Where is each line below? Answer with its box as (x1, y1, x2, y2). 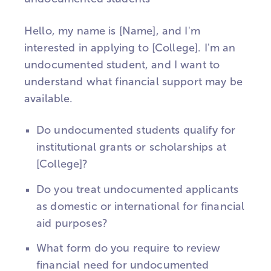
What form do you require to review (36, 242, 221, 255)
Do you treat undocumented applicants (36, 183, 239, 195)
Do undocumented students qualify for (36, 124, 236, 137)
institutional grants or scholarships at (36, 141, 226, 154)
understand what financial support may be (24, 75, 243, 88)
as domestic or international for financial (36, 200, 245, 212)
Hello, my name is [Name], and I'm (24, 24, 200, 37)
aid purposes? (36, 217, 108, 229)
